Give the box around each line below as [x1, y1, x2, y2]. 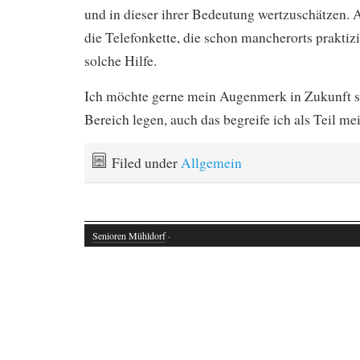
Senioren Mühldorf [92, 229, 166, 243]
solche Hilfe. [84, 51, 157, 70]
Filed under [112, 153, 181, 172]
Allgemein [181, 153, 242, 172]
